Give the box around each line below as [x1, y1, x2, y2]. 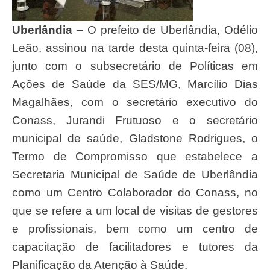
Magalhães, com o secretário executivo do [12, 95, 258, 108]
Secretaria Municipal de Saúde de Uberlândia [12, 168, 258, 181]
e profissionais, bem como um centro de [12, 222, 258, 235]
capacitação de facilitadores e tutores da [12, 240, 258, 253]
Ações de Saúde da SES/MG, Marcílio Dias [12, 77, 258, 90]
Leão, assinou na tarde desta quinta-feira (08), [12, 41, 258, 54]
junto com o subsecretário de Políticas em [12, 59, 258, 72]
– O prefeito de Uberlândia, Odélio [72, 23, 258, 36]
